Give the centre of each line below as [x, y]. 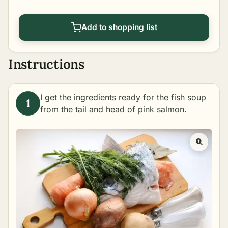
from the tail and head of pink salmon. [113, 110]
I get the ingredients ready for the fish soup [123, 97]
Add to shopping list [119, 27]
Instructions [46, 64]
